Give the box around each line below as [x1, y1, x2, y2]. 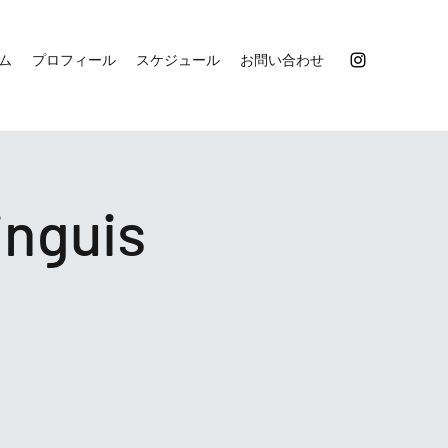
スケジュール [136, 51, 220, 69]
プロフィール [32, 51, 116, 69]
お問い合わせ [240, 51, 324, 69]
